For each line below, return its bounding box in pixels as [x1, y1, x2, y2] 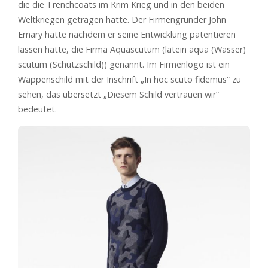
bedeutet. [18, 103, 57, 115]
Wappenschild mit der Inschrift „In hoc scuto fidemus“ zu [18, 73, 241, 85]
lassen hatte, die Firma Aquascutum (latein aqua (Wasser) [18, 43, 246, 55]
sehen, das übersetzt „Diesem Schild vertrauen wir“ [18, 88, 219, 100]
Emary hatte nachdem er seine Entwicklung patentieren [18, 28, 236, 40]
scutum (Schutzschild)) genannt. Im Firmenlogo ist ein [18, 58, 230, 70]
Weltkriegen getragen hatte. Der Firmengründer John [18, 13, 226, 25]
